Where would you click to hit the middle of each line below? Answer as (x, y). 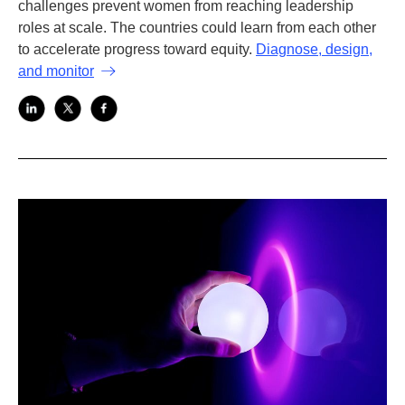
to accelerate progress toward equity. (135, 49)
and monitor (56, 71)
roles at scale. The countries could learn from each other (197, 28)
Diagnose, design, (314, 49)
